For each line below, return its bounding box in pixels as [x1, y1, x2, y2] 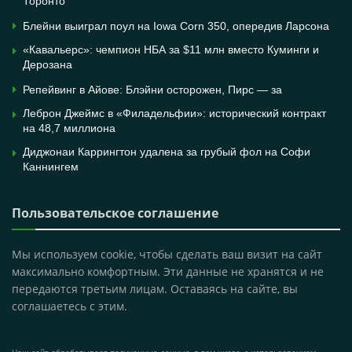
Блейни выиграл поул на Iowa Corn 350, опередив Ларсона [23, 20, 329, 33]
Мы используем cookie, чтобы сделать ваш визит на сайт [12, 247, 322, 262]
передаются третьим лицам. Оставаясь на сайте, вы [12, 281, 298, 297]
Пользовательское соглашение [12, 204, 218, 222]
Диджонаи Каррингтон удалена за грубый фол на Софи [23, 145, 310, 159]
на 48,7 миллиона [23, 122, 115, 135]
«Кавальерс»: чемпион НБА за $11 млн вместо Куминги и [23, 43, 319, 57]
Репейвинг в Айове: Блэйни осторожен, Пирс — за [23, 83, 282, 97]
